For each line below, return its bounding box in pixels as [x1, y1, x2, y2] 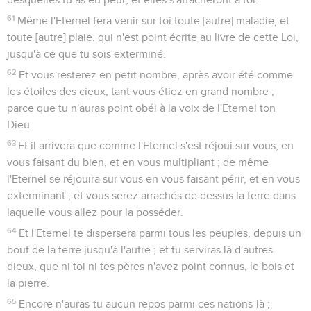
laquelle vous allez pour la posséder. [7, 206, 183, 218]
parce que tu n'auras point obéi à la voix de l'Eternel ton [7, 102, 276, 114]
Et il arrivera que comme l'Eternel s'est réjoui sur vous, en [18, 140, 294, 151]
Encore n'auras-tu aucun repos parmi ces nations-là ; [19, 298, 271, 310]
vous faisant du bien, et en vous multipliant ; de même [7, 156, 269, 168]
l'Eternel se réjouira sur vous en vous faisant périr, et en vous [7, 173, 300, 185]
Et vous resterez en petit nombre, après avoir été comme [19, 69, 294, 81]
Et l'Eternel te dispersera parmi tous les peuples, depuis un [19, 227, 302, 239]
